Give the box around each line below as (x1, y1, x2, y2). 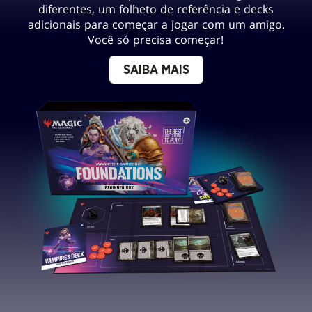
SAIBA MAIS (123, 64, 189, 77)
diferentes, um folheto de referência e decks (38, 1, 274, 17)
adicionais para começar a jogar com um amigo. (27, 17, 285, 33)
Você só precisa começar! (87, 32, 225, 48)
